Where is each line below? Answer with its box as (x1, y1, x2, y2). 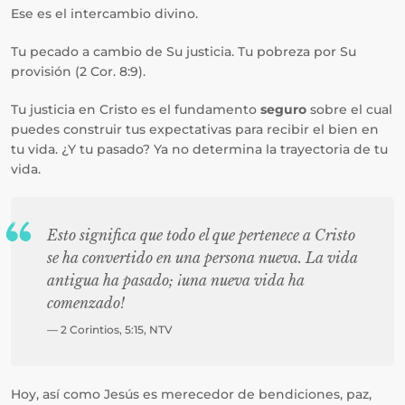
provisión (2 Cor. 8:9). (11, 63, 146, 80)
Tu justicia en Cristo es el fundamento (11, 101, 260, 118)
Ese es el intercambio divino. (11, 5, 198, 22)
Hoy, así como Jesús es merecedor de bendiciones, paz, (11, 386, 372, 402)
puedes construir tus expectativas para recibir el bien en (11, 121, 379, 137)
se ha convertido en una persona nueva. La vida (47, 249, 358, 267)
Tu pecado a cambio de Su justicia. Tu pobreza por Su (11, 43, 356, 60)
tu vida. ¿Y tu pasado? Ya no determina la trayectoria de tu (11, 141, 388, 157)
